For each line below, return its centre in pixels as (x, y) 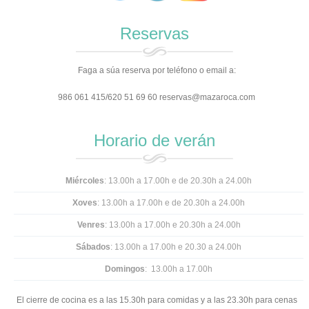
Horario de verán (154, 140)
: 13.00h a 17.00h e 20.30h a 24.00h (172, 225)
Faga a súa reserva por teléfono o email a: (157, 70)
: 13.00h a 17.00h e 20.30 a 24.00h (176, 247)
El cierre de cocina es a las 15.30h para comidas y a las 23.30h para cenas (157, 300)
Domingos (125, 269)
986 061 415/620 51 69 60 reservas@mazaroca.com (157, 97)
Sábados (93, 247)
